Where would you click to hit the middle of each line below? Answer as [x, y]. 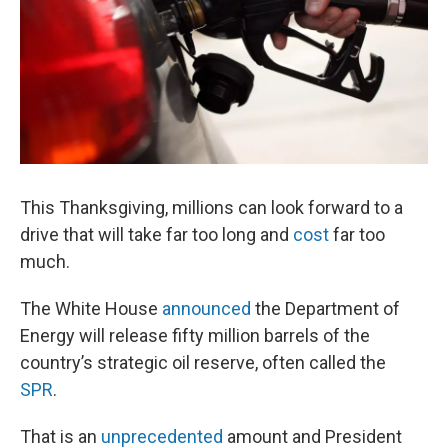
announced [206, 308]
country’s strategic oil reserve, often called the [203, 362]
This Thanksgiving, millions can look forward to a [211, 207]
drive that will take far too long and [156, 234]
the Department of [325, 308]
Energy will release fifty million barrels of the [195, 335]
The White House [91, 308]
